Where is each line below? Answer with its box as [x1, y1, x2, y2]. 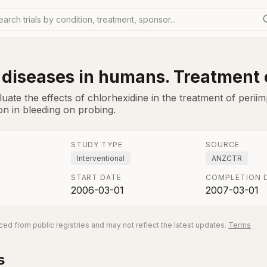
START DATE [70, 173, 122, 182]
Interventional [76, 154, 125, 163]
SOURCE [206, 140, 240, 149]
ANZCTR [212, 154, 243, 163]
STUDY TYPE [70, 140, 123, 149]
